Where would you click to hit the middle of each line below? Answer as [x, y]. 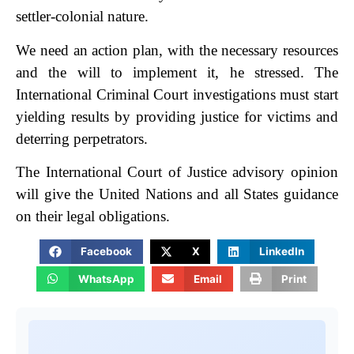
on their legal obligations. [93, 217]
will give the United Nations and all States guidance [177, 194]
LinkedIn [281, 252]
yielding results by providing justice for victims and [177, 116]
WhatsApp [106, 279]
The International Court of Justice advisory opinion [177, 172]
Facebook [107, 252]
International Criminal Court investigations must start [177, 94]
